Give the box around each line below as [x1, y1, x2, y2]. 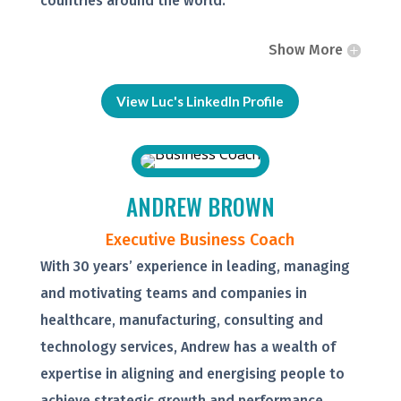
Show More [269, 41, 344, 59]
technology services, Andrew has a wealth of [39, 338, 336, 356]
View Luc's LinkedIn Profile [116, 92, 285, 109]
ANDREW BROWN [125, 190, 275, 224]
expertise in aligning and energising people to [39, 365, 345, 383]
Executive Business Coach [106, 230, 295, 251]
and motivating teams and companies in [39, 285, 307, 303]
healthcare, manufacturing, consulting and [39, 311, 323, 329]
